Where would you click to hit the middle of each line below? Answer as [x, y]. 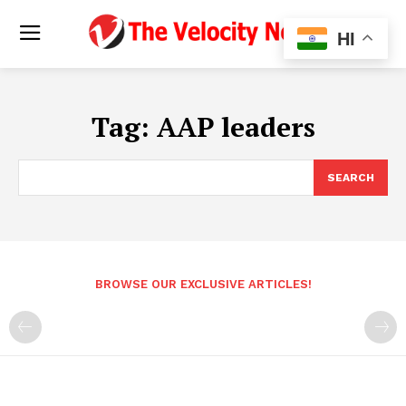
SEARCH [351, 177]
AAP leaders [236, 126]
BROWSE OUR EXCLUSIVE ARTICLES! [203, 284]
